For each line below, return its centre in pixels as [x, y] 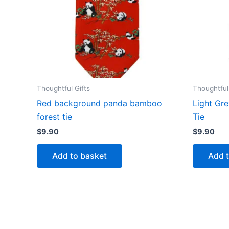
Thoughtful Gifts [63, 88]
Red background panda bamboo [99, 103]
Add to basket [79, 156]
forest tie [54, 116]
